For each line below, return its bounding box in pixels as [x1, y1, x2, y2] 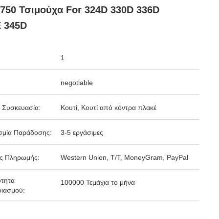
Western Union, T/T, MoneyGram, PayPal [61, 153, 188, 161]
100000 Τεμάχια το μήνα [61, 178, 135, 186]
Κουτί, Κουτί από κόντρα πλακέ [61, 104, 156, 111]
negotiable [61, 79, 93, 87]
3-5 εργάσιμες [61, 129, 103, 136]
